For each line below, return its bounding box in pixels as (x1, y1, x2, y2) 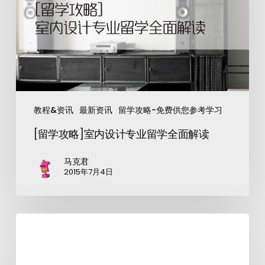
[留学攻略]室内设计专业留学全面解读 (33, 127, 209, 141)
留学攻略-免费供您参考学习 (118, 104, 222, 116)
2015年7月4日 (63, 166, 113, 177)
